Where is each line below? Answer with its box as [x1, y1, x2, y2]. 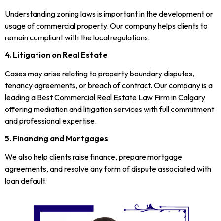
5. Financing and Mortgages [5, 133, 108, 144]
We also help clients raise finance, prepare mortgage [5, 152, 182, 162]
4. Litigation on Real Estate [5, 50, 108, 60]
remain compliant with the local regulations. [5, 32, 150, 42]
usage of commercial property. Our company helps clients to [5, 20, 208, 31]
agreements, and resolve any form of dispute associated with [5, 164, 211, 174]
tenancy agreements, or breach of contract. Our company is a [5, 80, 213, 91]
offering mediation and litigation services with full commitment [5, 104, 214, 114]
